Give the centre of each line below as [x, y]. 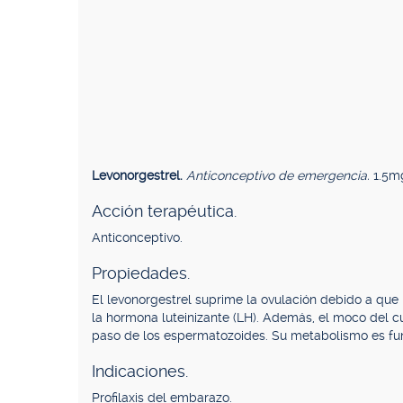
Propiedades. [141, 273]
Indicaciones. [140, 371]
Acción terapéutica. [164, 211]
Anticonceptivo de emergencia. [280, 175]
